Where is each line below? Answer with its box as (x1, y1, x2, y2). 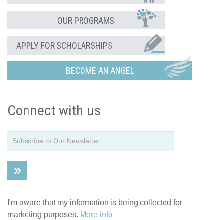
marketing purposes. (7, 210, 80, 219)
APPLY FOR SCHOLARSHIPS (16, 40, 112, 51)
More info (80, 210, 112, 219)
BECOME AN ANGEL (65, 65, 134, 76)
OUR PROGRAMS (57, 15, 114, 26)
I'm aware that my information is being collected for (7, 198, 182, 207)
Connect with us (7, 102, 101, 119)
